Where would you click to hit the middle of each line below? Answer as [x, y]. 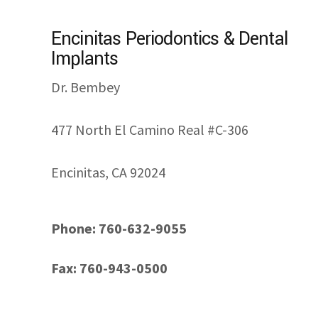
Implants [85, 59]
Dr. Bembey [86, 87]
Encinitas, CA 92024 [108, 172]
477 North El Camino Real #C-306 [150, 130]
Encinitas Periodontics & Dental [169, 39]
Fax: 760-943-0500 [109, 268]
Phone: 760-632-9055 [119, 229]
